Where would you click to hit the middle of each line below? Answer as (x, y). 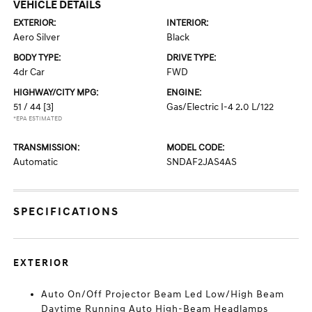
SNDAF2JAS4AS (202, 162)
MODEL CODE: (195, 148)
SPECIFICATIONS (67, 212)
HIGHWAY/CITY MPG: (56, 93)
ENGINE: (184, 93)
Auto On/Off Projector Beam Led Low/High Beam (163, 294)
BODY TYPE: (37, 58)
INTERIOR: (187, 23)
